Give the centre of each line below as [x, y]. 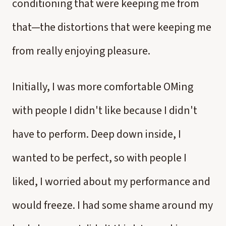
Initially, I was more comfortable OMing [103, 87]
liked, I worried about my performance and [111, 182]
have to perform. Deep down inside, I [97, 134]
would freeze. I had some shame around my [112, 205]
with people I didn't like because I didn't [105, 110]
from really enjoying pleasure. [81, 51]
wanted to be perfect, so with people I [99, 158]
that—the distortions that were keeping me [112, 27]
